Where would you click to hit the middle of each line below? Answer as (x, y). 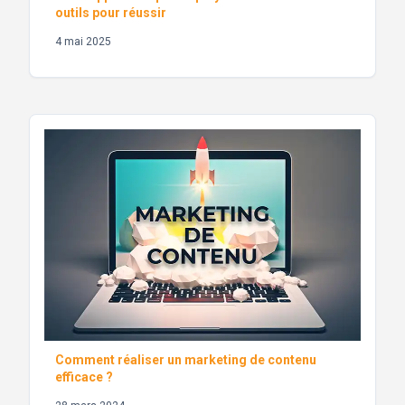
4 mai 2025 (83, 42)
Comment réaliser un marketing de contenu (186, 359)
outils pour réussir (111, 13)
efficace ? (84, 377)
